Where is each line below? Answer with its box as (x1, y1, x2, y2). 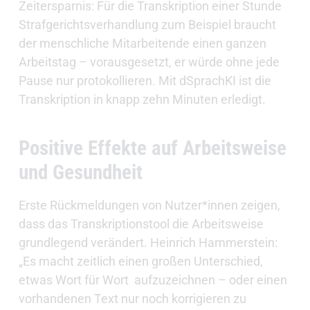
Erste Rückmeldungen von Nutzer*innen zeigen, (18, 198, 280, 213)
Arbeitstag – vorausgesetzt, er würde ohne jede (18, 55, 280, 70)
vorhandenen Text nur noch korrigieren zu (18, 291, 246, 307)
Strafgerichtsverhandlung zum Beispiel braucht (18, 17, 276, 33)
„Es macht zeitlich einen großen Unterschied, (18, 254, 263, 269)
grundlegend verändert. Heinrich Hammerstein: (18, 235, 277, 250)
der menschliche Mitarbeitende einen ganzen (18, 36, 266, 51)
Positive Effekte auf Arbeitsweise (18, 136, 286, 161)
